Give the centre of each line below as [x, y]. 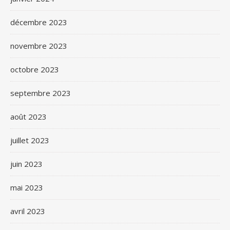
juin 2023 [26, 164]
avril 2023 [28, 211]
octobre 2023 [35, 69]
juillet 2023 [30, 140]
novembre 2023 [39, 45]
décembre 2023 [39, 22]
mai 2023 [27, 187]
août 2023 [28, 116]
